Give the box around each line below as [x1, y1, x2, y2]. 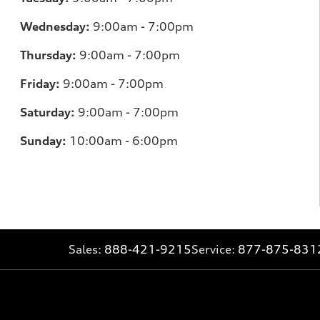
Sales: [69, 241, 104, 256]
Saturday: [20, 104, 75, 119]
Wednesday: [20, 19, 90, 34]
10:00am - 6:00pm [66, 133, 178, 148]
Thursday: [20, 47, 76, 62]
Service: [191, 241, 238, 256]
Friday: [20, 76, 60, 91]
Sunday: [20, 133, 66, 148]
